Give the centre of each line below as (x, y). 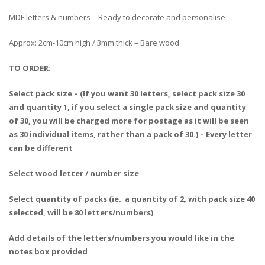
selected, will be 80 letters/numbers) (81, 212)
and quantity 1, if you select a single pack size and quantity (127, 107)
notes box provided (48, 251)
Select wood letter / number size (74, 173)
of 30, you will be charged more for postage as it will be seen (129, 120)
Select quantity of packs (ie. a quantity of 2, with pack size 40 (132, 198)
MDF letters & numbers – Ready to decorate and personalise (117, 17)
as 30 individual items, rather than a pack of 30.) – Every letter (130, 134)
